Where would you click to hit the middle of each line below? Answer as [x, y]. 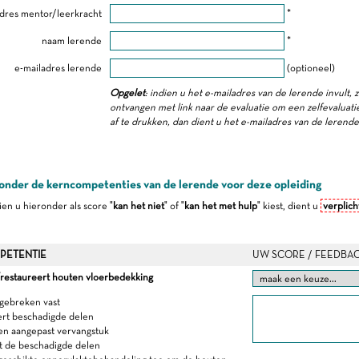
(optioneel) [309, 68]
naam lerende [71, 40]
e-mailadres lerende [58, 68]
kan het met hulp [220, 206]
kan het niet [138, 206]
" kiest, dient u [288, 206]
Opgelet [127, 93]
